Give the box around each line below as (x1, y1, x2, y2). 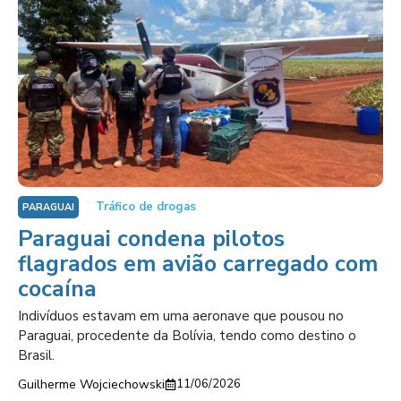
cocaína (18, 274, 97, 304)
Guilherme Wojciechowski (18, 376, 165, 393)
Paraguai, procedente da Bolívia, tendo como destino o (18, 327, 356, 345)
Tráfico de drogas (96, 199, 196, 215)
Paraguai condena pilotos (18, 224, 285, 254)
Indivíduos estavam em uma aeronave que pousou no (18, 307, 344, 325)
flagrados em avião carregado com (18, 249, 378, 279)
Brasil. (18, 346, 55, 364)
